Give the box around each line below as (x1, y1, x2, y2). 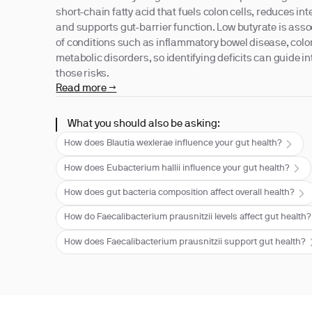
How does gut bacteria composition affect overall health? (64, 188, 295, 197)
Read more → (56, 84, 117, 94)
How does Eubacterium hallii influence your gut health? (64, 164, 290, 173)
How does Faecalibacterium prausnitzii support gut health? (64, 237, 306, 247)
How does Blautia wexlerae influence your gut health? (64, 139, 283, 148)
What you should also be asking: (68, 119, 221, 129)
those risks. (56, 70, 110, 79)
